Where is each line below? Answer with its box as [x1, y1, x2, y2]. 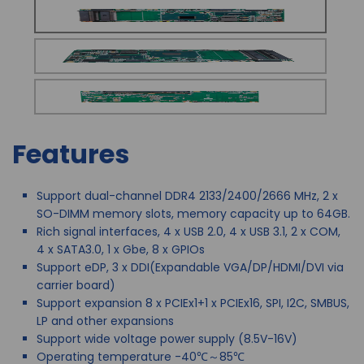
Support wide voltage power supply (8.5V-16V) [37, 331, 297, 347]
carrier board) [37, 277, 115, 293]
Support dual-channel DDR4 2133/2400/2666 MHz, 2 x [37, 188, 338, 204]
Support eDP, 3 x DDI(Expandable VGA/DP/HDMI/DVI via [37, 259, 344, 275]
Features [12, 136, 129, 172]
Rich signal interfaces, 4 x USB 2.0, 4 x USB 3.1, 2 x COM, [37, 223, 340, 240]
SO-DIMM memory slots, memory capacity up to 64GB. [37, 206, 350, 222]
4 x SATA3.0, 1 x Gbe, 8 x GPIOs [37, 241, 205, 258]
